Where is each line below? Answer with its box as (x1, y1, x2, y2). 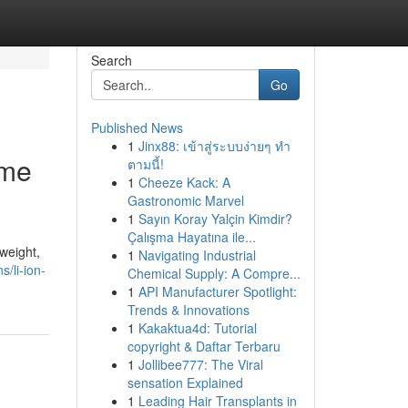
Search (90, 51, 132, 69)
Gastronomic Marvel (127, 191, 244, 209)
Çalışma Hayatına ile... (127, 228, 256, 246)
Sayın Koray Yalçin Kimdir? (138, 209, 292, 228)
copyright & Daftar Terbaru (127, 337, 280, 355)
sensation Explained (127, 373, 243, 392)
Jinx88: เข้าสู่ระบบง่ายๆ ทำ (138, 137, 291, 155)
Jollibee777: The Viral (138, 355, 263, 373)
